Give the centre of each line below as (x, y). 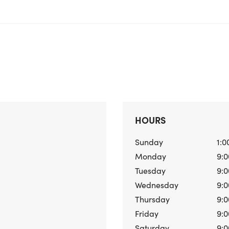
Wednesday (157, 185)
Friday (147, 213)
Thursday (152, 199)
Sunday (149, 142)
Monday (151, 156)
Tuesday (150, 170)
